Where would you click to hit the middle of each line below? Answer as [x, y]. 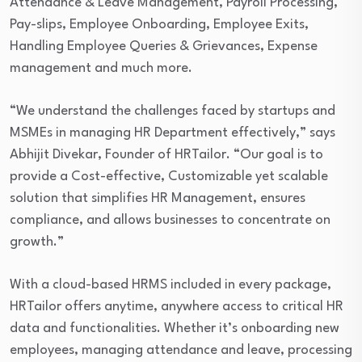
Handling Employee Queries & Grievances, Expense [164, 46]
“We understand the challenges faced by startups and [173, 111]
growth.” [37, 242]
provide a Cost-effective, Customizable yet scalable [169, 177]
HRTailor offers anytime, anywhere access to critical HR [177, 307]
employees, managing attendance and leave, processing [181, 350]
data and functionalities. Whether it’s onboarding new [175, 328]
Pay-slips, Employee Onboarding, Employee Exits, [159, 25]
